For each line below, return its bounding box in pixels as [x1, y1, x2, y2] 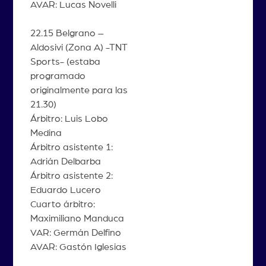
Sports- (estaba [30, 56, 100, 66]
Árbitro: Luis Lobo [30, 113, 108, 123]
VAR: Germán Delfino [30, 227, 121, 237]
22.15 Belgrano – [30, 28, 104, 38]
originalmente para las [30, 85, 128, 95]
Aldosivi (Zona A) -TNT [30, 42, 128, 52]
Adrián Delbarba [30, 156, 101, 166]
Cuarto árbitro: [30, 199, 95, 209]
